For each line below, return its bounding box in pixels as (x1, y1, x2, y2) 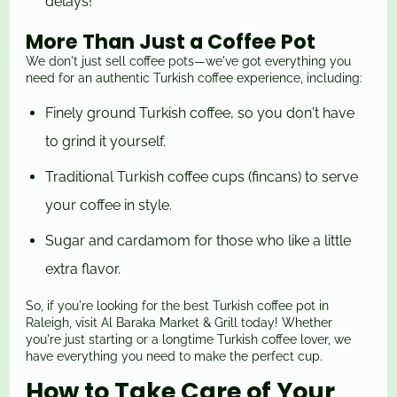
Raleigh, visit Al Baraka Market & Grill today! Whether (26, 315, 333, 331)
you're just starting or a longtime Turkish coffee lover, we (26, 332, 352, 347)
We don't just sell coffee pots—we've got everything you (26, 54, 352, 69)
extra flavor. (45, 261, 121, 278)
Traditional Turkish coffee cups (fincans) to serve (45, 168, 359, 186)
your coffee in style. (45, 197, 173, 214)
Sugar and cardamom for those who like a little (45, 232, 352, 250)
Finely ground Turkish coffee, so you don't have (45, 105, 355, 122)
